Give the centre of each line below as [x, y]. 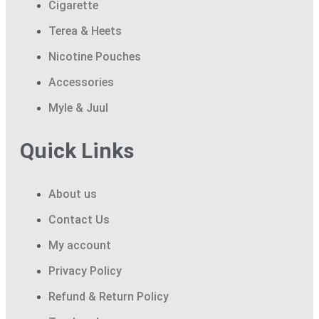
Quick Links [77, 151]
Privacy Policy [85, 271]
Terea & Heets [85, 31]
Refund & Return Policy [109, 297]
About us [73, 194]
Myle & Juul [78, 108]
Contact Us [79, 220]
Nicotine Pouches [95, 57]
